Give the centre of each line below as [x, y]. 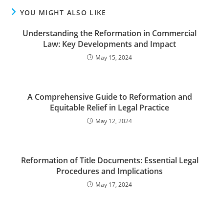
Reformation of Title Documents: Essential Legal [109, 160]
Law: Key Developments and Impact [109, 44]
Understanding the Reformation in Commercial [109, 33]
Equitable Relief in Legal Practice [109, 108]
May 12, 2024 [114, 121]
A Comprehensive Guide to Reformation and [109, 97]
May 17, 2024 [114, 185]
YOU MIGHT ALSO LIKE [63, 12]
